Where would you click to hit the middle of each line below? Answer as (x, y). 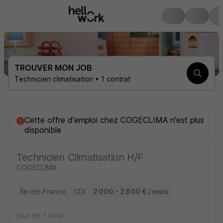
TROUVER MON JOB (53, 68)
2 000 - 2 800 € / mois (131, 191)
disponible (43, 130)
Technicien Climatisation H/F (80, 157)
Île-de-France (43, 191)
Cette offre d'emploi (62, 120)
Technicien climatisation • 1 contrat (72, 79)
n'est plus (187, 120)
